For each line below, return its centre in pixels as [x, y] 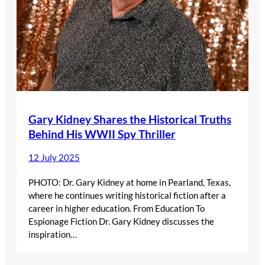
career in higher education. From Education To [117, 208]
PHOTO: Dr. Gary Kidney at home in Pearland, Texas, [130, 182]
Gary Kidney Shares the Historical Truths [130, 119]
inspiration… [53, 234]
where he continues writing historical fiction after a [127, 195]
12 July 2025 [54, 157]
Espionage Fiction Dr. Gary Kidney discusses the [121, 221]
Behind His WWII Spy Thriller [102, 134]
